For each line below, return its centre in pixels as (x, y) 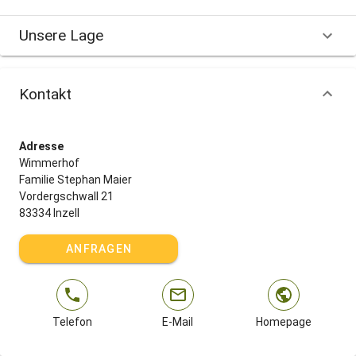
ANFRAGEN (99, 249)
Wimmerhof (49, 163)
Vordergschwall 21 (66, 196)
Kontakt (45, 94)
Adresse (41, 146)
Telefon (72, 322)
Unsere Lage (61, 35)
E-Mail (178, 322)
